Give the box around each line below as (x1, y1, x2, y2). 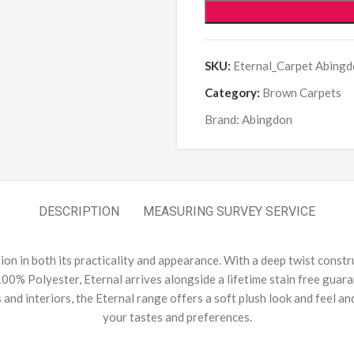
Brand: (205, 112, 242, 126)
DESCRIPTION (39, 204, 119, 219)
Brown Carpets (262, 85, 341, 100)
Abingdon (242, 112, 292, 126)
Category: (205, 85, 260, 100)
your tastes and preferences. (102, 310, 252, 324)
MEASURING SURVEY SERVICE (143, 204, 315, 219)
